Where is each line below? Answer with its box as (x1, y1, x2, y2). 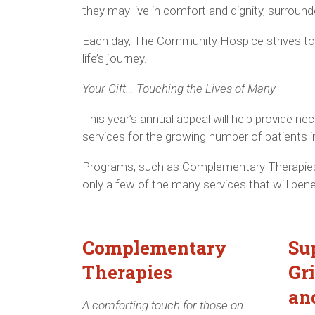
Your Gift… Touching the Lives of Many (82, 81, 276, 96)
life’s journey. (82, 51, 147, 65)
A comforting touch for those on (82, 297, 243, 312)
